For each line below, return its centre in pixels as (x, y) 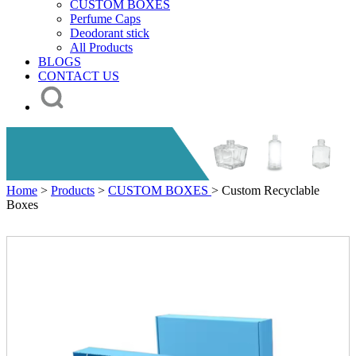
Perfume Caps (105, 18)
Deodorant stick (110, 33)
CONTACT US (79, 75)
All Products (101, 47)
